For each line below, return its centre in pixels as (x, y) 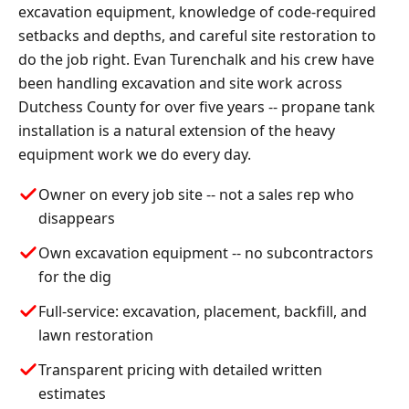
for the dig (75, 276)
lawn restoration (96, 335)
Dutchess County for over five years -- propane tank (197, 106)
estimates (72, 393)
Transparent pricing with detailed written (180, 369)
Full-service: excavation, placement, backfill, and (203, 311)
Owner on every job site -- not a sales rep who (196, 194)
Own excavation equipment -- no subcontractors (206, 252)
